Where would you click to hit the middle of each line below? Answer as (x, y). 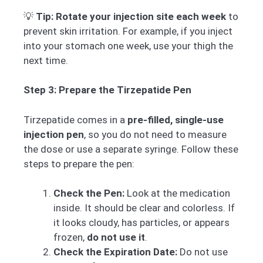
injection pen (54, 134)
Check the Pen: (89, 193)
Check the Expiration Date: (115, 252)
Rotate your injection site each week (141, 16)
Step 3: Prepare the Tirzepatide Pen (107, 90)
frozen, (70, 237)
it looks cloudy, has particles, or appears (141, 223)
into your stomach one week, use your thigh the (128, 45)
